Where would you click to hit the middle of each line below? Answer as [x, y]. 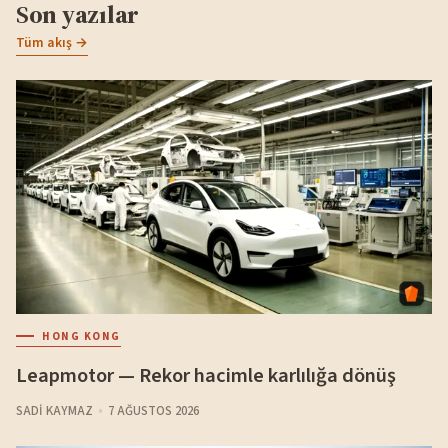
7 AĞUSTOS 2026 [153, 411]
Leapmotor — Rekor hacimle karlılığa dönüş [206, 376]
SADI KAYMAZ [54, 411]
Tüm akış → [52, 43]
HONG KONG [81, 337]
